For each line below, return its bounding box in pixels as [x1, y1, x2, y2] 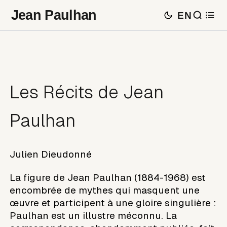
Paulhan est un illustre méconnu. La [10, 210, 177, 221]
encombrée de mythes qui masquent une [10, 184, 200, 196]
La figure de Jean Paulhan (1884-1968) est [10, 172, 206, 183]
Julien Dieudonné [10, 148, 92, 160]
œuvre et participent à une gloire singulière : [10, 197, 216, 208]
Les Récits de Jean [10, 82, 164, 103]
